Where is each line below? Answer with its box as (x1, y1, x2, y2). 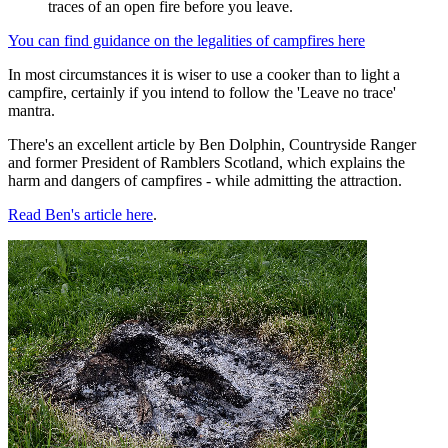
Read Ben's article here (8, 205, 153, 223)
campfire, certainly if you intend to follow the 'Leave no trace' (8, 83, 396, 101)
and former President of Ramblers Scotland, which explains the (8, 153, 405, 171)
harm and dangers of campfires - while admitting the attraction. (8, 171, 406, 189)
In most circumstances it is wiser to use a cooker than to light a (8, 65, 400, 83)
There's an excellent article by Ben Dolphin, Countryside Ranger (8, 135, 416, 153)
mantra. (8, 101, 55, 119)
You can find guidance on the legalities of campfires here (8, 31, 365, 49)
